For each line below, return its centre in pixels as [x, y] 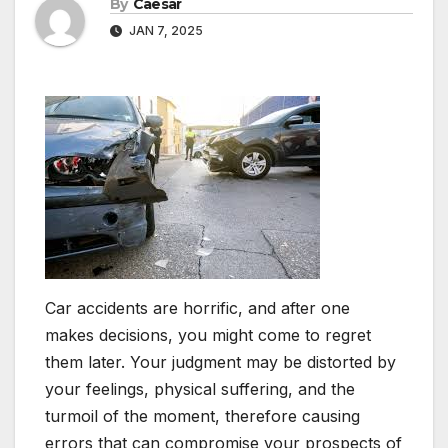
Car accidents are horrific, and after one [197, 308]
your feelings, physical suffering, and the [200, 389]
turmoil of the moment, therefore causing [202, 416]
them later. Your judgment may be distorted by [220, 362]
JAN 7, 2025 [164, 31]
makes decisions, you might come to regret [208, 335]
